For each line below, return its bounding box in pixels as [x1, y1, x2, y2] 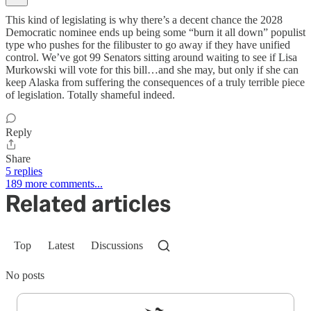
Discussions [91, 239, 143, 251]
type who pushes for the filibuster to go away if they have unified [6, 38, 290, 51]
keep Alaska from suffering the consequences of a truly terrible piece [6, 76, 305, 88]
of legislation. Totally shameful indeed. [6, 88, 175, 101]
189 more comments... [6, 177, 103, 190]
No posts [6, 269, 44, 281]
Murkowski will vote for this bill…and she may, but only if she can [6, 63, 299, 76]
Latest [48, 239, 74, 251]
